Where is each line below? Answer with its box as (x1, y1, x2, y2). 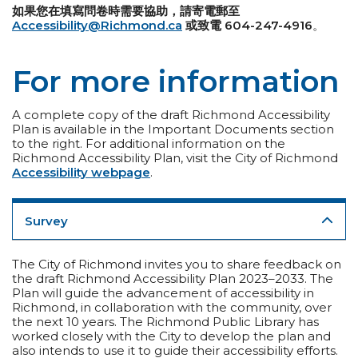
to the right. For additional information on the (12, 135, 285, 151)
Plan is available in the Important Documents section (12, 121, 334, 137)
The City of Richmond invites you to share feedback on (12, 256, 341, 272)
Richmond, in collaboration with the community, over (12, 299, 332, 315)
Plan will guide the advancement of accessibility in (12, 284, 314, 300)
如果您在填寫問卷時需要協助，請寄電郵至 (12, 2, 240, 18)
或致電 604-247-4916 (182, 17, 312, 33)
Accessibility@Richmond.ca (12, 17, 182, 33)
